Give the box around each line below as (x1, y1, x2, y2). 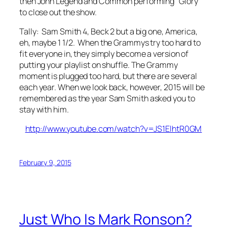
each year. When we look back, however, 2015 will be (19, 81, 205, 93)
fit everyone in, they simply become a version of (19, 48, 189, 59)
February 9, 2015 (19, 158, 71, 168)
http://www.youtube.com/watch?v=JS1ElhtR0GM (25, 123, 202, 135)
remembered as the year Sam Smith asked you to (19, 92, 195, 104)
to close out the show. (19, 6, 97, 18)
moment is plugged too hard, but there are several (19, 70, 198, 82)
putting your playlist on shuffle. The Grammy (19, 59, 178, 70)
